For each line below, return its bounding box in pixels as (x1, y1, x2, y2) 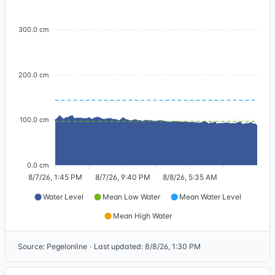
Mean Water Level (179, 192, 241, 201)
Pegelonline (47, 242, 87, 251)
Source (18, 242, 43, 251)
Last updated (94, 242, 141, 251)
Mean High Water (112, 211, 172, 220)
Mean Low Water (103, 192, 160, 201)
